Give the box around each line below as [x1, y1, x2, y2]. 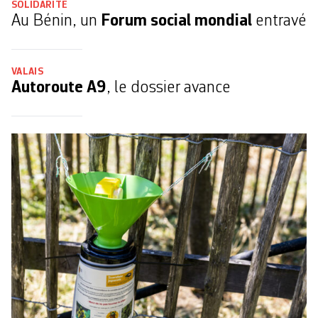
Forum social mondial [101, 12, 252, 30]
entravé [252, 12, 307, 30]
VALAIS [11, 66, 44, 77]
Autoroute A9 [11, 79, 106, 97]
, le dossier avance [106, 79, 231, 97]
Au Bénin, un [11, 12, 101, 30]
